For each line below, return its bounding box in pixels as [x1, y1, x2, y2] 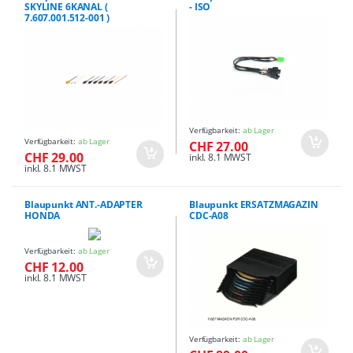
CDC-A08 [189, 208, 229, 222]
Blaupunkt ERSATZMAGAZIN [189, 197, 318, 211]
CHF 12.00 [24, 258, 84, 276]
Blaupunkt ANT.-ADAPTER [24, 197, 143, 211]
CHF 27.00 [189, 137, 248, 155]
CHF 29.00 [24, 148, 84, 166]
